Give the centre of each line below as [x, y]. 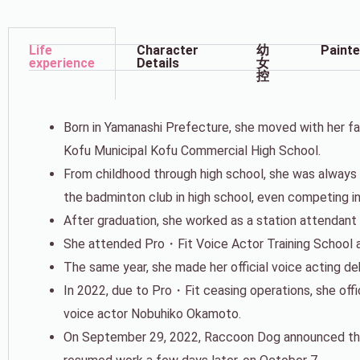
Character [168, 50]
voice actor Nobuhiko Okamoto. [152, 313]
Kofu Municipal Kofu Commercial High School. [192, 150]
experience [62, 63]
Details [158, 63]
